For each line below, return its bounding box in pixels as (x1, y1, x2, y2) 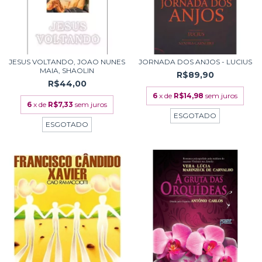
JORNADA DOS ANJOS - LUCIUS (138, 57, 252, 67)
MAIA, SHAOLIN (40, 66, 94, 75)
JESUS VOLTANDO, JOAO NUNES (9, 57, 125, 67)
